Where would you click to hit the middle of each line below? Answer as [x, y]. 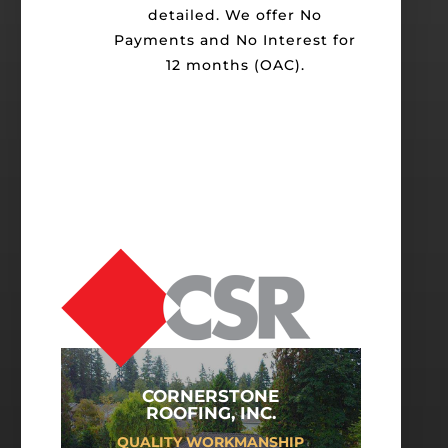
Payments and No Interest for [235, 40]
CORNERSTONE [210, 396]
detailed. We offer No [235, 15]
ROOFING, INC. [210, 413]
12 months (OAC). [235, 65]
